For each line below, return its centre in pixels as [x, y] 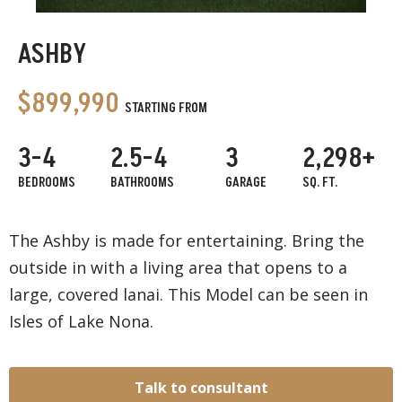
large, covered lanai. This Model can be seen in [188, 294]
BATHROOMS [142, 182]
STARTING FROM [166, 108]
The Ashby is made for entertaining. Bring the [187, 240]
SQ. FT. [319, 182]
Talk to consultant [201, 387]
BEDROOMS [47, 182]
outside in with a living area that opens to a [178, 267]
